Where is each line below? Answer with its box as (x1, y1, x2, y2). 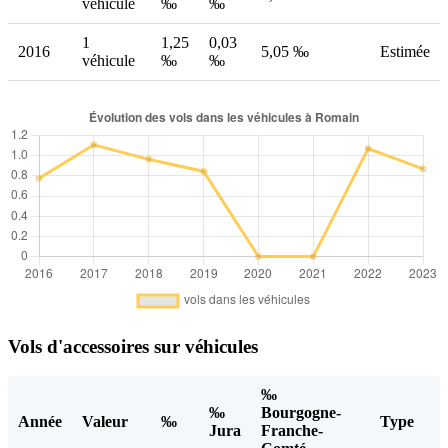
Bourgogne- (261, 404, 341, 422)
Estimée (380, 42, 430, 60)
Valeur (82, 413, 128, 431)
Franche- (261, 422, 323, 440)
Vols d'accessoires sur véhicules (8, 335, 258, 357)
